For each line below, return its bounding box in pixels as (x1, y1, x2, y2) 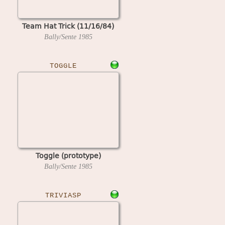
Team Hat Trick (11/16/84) (22, 20, 114, 31)
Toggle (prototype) (35, 150, 101, 161)
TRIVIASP (45, 191, 81, 199)
